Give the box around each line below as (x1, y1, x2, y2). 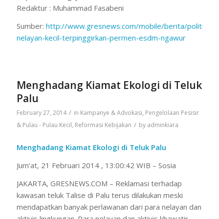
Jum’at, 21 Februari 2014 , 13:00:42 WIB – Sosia (16, 160, 176, 170)
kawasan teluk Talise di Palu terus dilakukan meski (16, 190, 183, 200)
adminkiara (147, 121, 178, 130)
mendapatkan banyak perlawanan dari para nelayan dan (16, 201, 201, 212)
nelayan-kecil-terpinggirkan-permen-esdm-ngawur (16, 32, 186, 43)
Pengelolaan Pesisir (145, 109, 199, 117)
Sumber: (16, 21, 46, 31)
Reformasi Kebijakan (74, 121, 131, 130)
